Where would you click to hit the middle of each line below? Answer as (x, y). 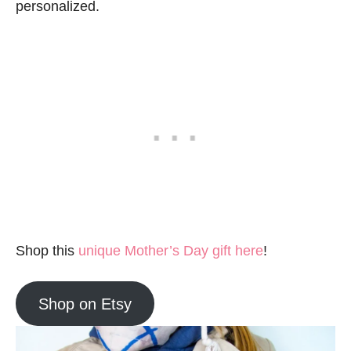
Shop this (47, 251)
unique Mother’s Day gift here (171, 251)
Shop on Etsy (85, 304)
